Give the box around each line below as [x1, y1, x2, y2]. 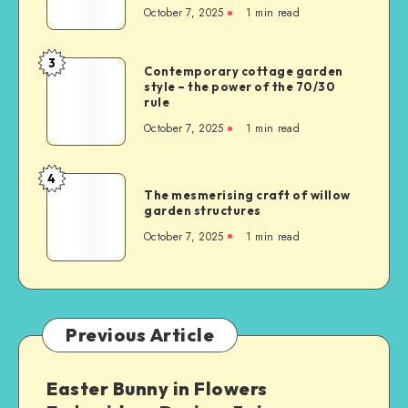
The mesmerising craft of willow [144, 187, 351, 202]
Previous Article [66, 322, 214, 346]
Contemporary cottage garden [144, 64, 343, 78]
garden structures [144, 202, 261, 218]
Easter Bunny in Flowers [46, 376, 268, 400]
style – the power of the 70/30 [144, 79, 335, 94]
